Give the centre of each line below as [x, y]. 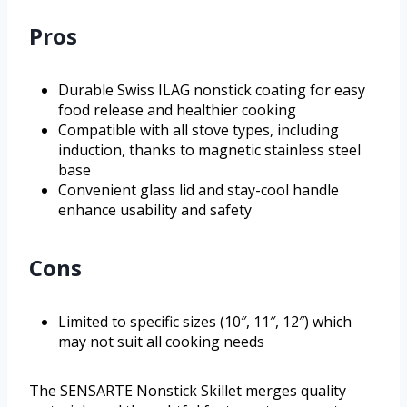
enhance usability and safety [155, 210]
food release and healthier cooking [177, 110]
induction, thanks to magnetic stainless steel [209, 150]
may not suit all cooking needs [161, 342]
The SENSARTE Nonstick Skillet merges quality [188, 391]
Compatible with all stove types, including [199, 130]
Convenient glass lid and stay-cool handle [199, 190]
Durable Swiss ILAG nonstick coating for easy [212, 90]
